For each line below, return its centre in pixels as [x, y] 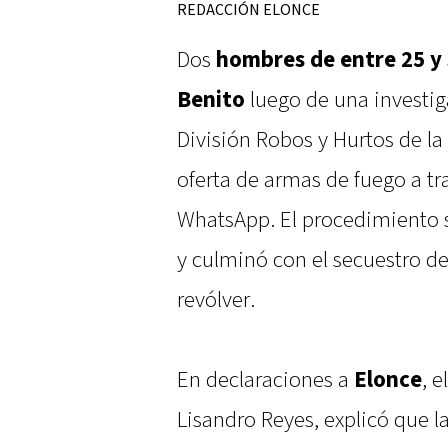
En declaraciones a [265, 380]
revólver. [216, 300]
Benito [211, 100]
